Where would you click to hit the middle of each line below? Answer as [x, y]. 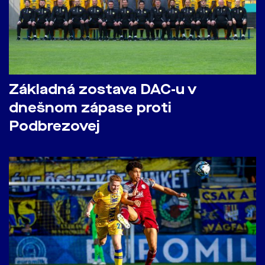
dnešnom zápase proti [90, 108]
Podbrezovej [54, 127]
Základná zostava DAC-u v [103, 90]
